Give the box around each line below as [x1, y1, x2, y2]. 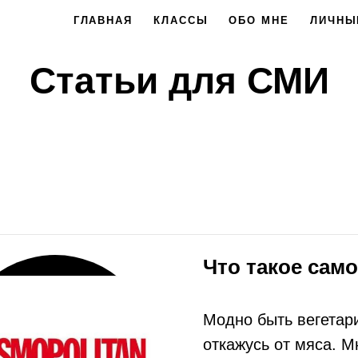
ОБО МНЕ [229, 14, 289, 26]
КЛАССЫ [153, 14, 209, 26]
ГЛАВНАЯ [73, 14, 133, 26]
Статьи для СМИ [29, 60, 329, 101]
